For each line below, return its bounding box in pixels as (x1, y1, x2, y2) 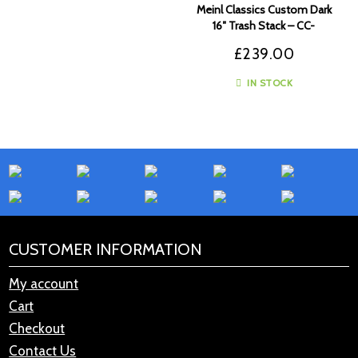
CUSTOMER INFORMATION (9, 240, 202, 259)
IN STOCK (247, 77, 293, 89)
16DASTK (241, 34, 287, 49)
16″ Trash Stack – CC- (213, 18, 316, 33)
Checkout (9, 320, 66, 336)
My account (9, 276, 79, 292)
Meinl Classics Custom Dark (196, 2, 332, 17)
